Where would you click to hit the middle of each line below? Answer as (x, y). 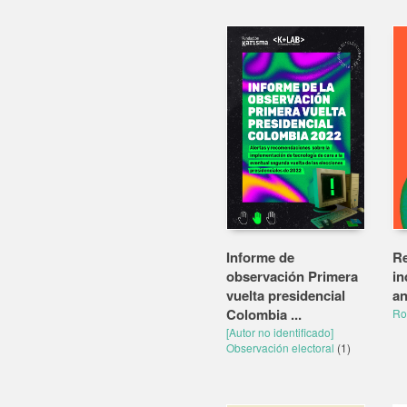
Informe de (260, 257)
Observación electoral (282, 347)
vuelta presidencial (286, 295)
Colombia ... (264, 314)
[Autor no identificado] (280, 332)
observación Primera (292, 276)
